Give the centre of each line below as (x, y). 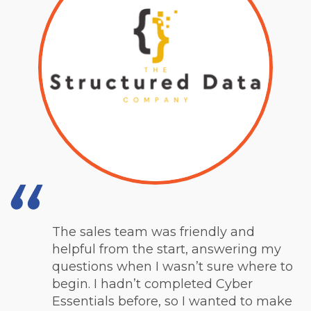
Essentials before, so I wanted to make (172, 301)
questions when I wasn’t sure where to (173, 267)
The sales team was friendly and (153, 232)
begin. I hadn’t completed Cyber (152, 284)
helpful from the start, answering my (167, 249)
